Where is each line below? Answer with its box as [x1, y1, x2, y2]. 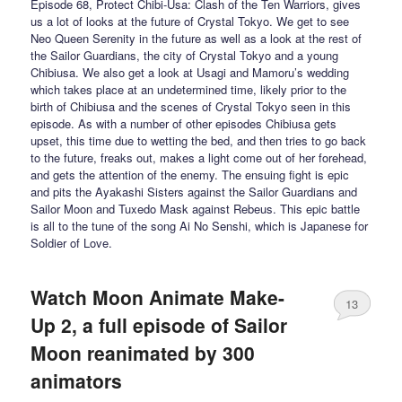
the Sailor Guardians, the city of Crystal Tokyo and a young [31, 46, 339, 64]
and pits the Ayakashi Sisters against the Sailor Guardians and [31, 182, 358, 200]
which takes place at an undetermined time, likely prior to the [31, 80, 347, 98]
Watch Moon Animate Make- [31, 284, 285, 311]
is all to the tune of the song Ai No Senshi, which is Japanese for [31, 216, 369, 234]
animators [31, 367, 123, 395]
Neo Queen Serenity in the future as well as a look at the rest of [31, 29, 363, 47]
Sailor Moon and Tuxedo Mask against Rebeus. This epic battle [31, 199, 361, 217]
